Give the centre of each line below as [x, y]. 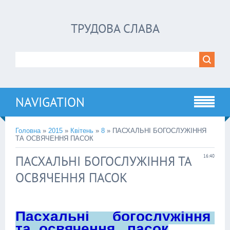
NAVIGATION [50, 102]
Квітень [82, 131]
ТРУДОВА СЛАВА [115, 28]
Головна [28, 131]
